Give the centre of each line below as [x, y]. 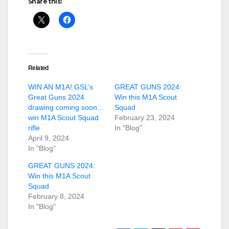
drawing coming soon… [66, 108]
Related [38, 68]
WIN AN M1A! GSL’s [61, 87]
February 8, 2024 [56, 197]
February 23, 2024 [145, 118]
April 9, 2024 [49, 138]
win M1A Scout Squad [63, 118]
